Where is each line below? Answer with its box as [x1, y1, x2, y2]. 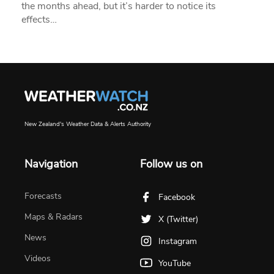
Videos [24, 252, 51, 264]
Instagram [158, 235, 197, 247]
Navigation [24, 156, 78, 171]
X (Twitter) [158, 213, 198, 225]
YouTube [158, 257, 191, 269]
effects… [21, 12, 57, 26]
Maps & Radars [24, 210, 83, 223]
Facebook [158, 191, 195, 203]
